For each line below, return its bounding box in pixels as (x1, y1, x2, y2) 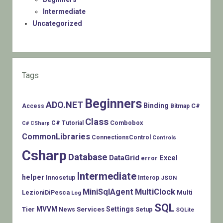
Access (21, 103, 44, 110)
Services (76, 206, 105, 214)
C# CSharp (21, 120, 50, 127)
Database (68, 152, 108, 163)
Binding (143, 102, 169, 110)
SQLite (175, 206, 194, 214)
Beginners (84, 97, 142, 111)
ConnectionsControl (91, 134, 151, 141)
